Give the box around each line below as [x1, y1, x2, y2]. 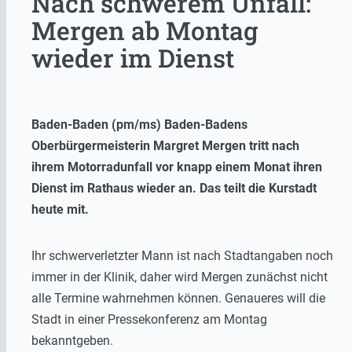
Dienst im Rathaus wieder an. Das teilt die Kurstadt [31, 180, 317, 196]
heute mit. [31, 201, 89, 217]
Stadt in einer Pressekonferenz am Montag [31, 311, 267, 327]
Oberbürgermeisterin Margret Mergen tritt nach [31, 137, 299, 153]
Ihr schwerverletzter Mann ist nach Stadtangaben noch [31, 247, 333, 263]
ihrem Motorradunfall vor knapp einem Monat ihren [31, 159, 322, 174]
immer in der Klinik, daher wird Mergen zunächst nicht [31, 269, 328, 284]
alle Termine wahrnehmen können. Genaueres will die [31, 290, 325, 306]
